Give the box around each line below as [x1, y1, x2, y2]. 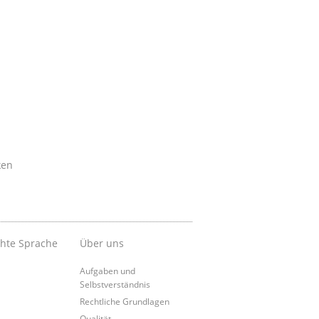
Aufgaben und [79, 264, 135, 276]
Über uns [79, 236, 124, 250]
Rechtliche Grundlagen [79, 295, 169, 307]
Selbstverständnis [79, 278, 150, 290]
